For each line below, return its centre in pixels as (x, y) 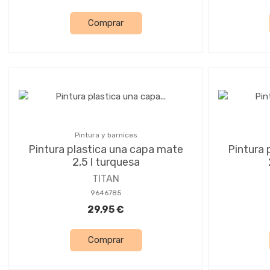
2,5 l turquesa (106, 162)
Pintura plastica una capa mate (106, 149)
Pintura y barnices (106, 135)
